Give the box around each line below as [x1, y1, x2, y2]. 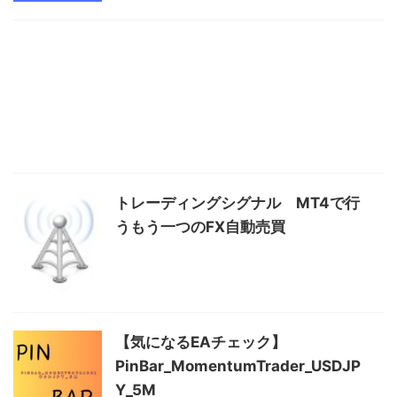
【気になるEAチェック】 [115, 333, 286, 352]
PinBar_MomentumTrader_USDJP [115, 357, 361, 376]
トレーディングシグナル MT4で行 [115, 194, 360, 213]
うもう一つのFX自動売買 [115, 218, 285, 237]
